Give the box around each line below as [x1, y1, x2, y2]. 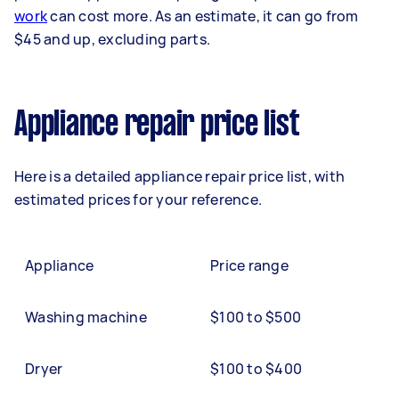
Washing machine [25, 307, 147, 327]
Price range [210, 256, 289, 275]
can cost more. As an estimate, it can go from [47, 6, 359, 26]
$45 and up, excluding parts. [14, 29, 214, 49]
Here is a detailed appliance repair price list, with [14, 167, 345, 186]
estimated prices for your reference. [14, 190, 262, 209]
